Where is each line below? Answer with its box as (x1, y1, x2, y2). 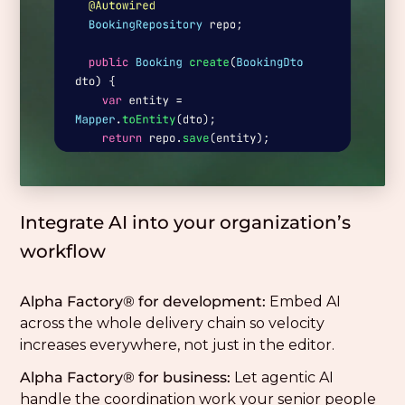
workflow (20, 240, 107, 262)
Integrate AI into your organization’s (20, 211, 352, 233)
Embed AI (266, 292, 342, 310)
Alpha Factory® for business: (20, 368, 231, 386)
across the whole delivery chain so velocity (20, 314, 325, 332)
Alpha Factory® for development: (20, 292, 267, 310)
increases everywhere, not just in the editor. (20, 335, 335, 353)
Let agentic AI (231, 368, 334, 386)
